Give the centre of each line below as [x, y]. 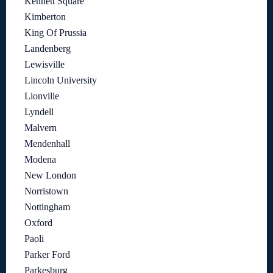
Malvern [41, 128]
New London [50, 175]
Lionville [42, 96]
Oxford [38, 223]
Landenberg [48, 49]
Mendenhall [47, 144]
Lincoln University [61, 80]
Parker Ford [47, 255]
